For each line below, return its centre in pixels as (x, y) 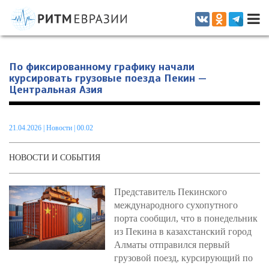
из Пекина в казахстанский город (183, 231)
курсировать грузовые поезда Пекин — (108, 78)
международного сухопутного (176, 205)
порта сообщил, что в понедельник (186, 218)
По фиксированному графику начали (102, 67)
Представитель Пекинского (171, 192)
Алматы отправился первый (172, 245)
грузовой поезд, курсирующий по (183, 258)
